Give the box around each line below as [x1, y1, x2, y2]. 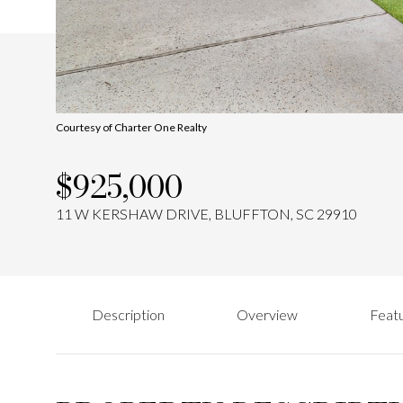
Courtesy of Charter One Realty [56, 121, 207, 134]
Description [92, 306, 165, 323]
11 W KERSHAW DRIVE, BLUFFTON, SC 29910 [56, 205, 357, 222]
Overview [237, 306, 298, 323]
